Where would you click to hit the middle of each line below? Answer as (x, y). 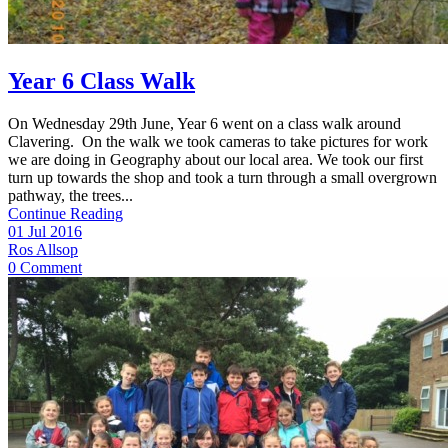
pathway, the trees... (70, 196)
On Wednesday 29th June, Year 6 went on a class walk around (204, 124)
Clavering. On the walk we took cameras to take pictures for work (218, 142)
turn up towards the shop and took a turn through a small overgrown (222, 178)
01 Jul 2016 (45, 232)
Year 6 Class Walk (101, 81)
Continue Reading (65, 214)
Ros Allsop (43, 250)
